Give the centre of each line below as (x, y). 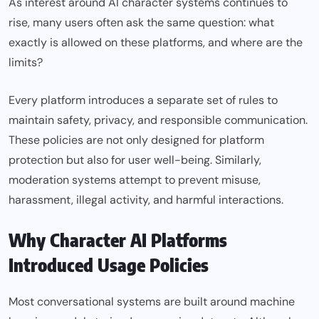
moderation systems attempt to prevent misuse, (135, 180)
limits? (26, 63)
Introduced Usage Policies (109, 265)
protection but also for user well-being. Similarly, (135, 160)
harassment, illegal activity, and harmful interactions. (146, 200)
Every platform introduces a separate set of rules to (143, 100)
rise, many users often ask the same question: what (141, 23)
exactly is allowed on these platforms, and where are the (156, 43)
